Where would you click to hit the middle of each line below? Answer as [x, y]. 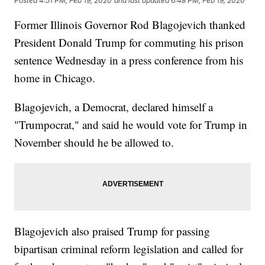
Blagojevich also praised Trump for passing [112, 231]
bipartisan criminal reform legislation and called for [129, 249]
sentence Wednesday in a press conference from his [129, 60]
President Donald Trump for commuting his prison [129, 43]
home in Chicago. [55, 78]
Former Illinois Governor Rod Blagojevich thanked [130, 25]
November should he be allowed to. [94, 143]
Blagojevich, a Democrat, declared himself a [114, 107]
